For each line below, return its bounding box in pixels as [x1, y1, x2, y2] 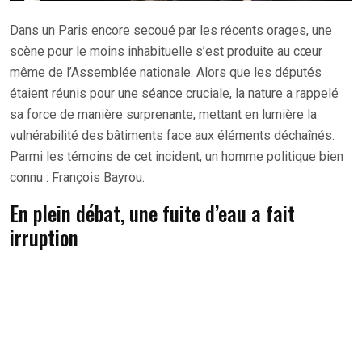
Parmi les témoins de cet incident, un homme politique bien [10, 148, 343, 164]
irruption [10, 221, 78, 252]
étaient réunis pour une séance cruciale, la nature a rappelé [10, 85, 339, 101]
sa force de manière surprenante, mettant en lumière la [10, 106, 317, 122]
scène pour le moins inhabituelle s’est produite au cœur [10, 43, 322, 59]
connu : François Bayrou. [10, 169, 145, 185]
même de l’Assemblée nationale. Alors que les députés [10, 64, 322, 80]
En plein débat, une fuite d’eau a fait [10, 197, 295, 228]
